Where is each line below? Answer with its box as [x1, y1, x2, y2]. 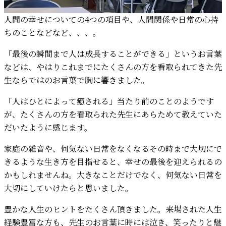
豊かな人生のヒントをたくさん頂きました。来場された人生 [4, 203, 222, 215]
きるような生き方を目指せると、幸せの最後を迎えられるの [4, 155, 222, 167]
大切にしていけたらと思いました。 [4, 182, 133, 194]
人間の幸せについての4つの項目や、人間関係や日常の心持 [4, 13, 218, 25]
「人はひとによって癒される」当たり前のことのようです [4, 95, 214, 107]
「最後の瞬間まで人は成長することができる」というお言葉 [4, 47, 222, 60]
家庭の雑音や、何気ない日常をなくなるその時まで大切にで [4, 142, 222, 154]
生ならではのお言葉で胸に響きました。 [4, 74, 149, 86]
